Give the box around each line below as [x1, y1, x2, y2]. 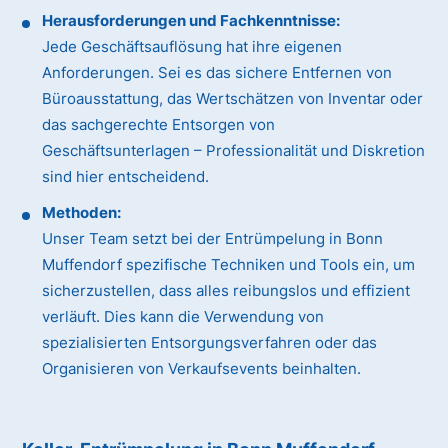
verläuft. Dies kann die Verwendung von [42, 307, 325, 327]
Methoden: [42, 203, 122, 223]
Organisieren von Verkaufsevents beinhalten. [42, 359, 362, 379]
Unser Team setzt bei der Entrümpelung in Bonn [42, 229, 384, 249]
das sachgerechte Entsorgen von [42, 115, 276, 135]
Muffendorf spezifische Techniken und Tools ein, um [42, 255, 416, 275]
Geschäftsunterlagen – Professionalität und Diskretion [42, 141, 426, 161]
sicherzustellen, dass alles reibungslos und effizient [42, 281, 411, 301]
